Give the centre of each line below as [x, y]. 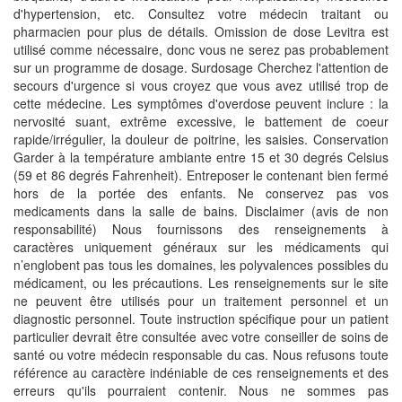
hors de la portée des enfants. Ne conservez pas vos [201, 192]
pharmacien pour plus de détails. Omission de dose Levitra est [201, 31]
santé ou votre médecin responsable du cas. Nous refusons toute [201, 354]
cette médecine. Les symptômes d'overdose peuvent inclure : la [201, 103]
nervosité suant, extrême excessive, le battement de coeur [201, 121]
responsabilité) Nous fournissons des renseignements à [201, 228]
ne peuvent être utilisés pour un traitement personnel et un [201, 300]
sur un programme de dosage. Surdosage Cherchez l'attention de [201, 67]
